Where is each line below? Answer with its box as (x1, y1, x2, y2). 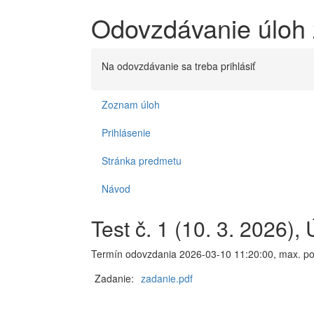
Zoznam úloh (102, 97, 160, 111)
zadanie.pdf (141, 271, 193, 285)
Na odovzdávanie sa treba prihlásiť (102, 59, 255, 73)
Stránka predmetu (102, 153, 182, 168)
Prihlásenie (102, 125, 151, 139)
